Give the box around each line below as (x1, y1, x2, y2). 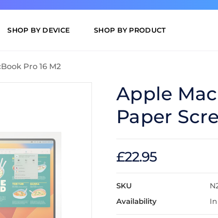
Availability (116, 197, 157, 206)
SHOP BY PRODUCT (94, 26, 166, 35)
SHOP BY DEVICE (7, 26, 70, 35)
